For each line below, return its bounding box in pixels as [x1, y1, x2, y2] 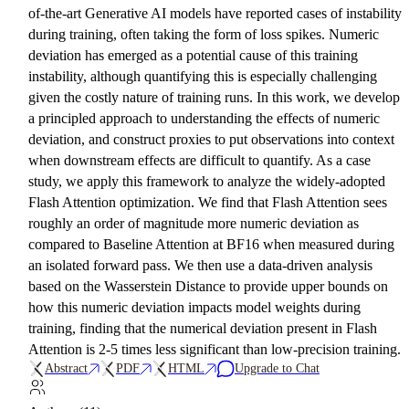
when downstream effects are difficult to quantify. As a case [28, 152, 371, 168]
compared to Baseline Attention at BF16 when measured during [28, 236, 394, 252]
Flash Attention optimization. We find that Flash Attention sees [28, 194, 387, 210]
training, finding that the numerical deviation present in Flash [28, 320, 377, 336]
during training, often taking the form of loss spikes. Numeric [28, 26, 379, 42]
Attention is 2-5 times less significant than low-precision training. [28, 341, 401, 357]
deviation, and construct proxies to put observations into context [28, 131, 394, 147]
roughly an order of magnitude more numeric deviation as [28, 215, 359, 231]
